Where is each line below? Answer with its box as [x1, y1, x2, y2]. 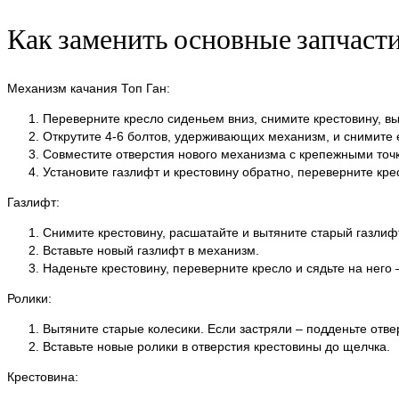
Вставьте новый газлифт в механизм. [43, 243, 259, 258]
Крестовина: [7, 370, 78, 385]
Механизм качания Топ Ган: [7, 81, 170, 96]
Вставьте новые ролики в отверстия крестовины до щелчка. [43, 339, 390, 354]
